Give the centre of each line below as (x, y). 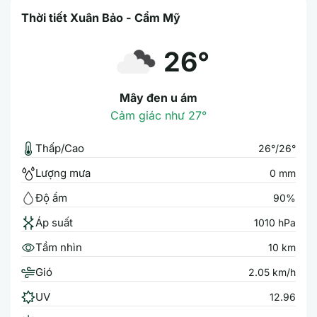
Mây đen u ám (158, 98)
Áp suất (54, 223)
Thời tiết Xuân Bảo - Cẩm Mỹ (101, 18)
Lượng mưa (63, 173)
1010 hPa (275, 223)
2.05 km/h (272, 272)
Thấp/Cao (60, 148)
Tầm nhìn (59, 247)
